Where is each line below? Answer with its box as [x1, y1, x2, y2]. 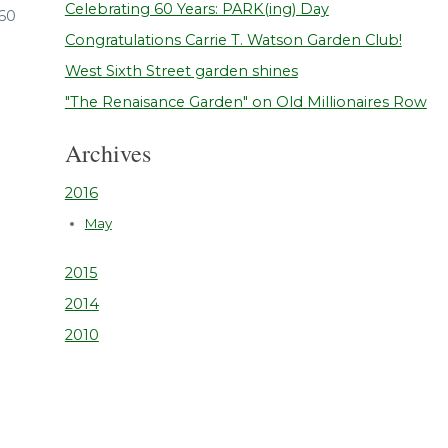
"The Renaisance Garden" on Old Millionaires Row [64, 93, 427, 112]
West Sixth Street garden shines [64, 62, 298, 81]
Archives [64, 137, 151, 170]
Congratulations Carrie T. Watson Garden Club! [64, 31, 402, 50]
